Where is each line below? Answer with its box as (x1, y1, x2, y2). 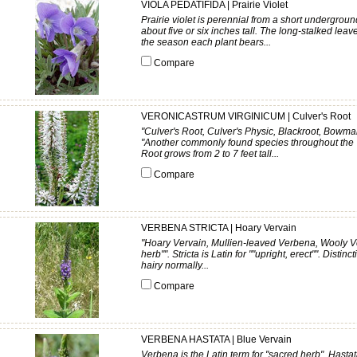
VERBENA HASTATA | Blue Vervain (141, 334, 292, 345)
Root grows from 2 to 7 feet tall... (141, 148, 279, 159)
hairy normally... (141, 260, 209, 271)
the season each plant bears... (141, 37, 271, 48)
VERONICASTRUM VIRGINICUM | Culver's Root (141, 111, 351, 122)
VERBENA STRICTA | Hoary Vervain (141, 222, 296, 233)
